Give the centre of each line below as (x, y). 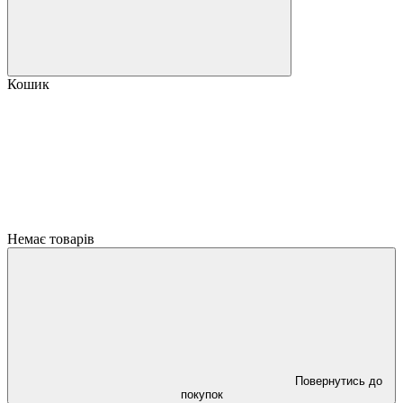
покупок (201, 394)
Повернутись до (338, 381)
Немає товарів (51, 239)
